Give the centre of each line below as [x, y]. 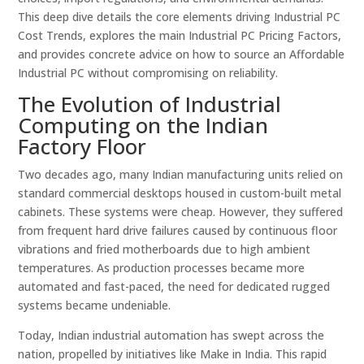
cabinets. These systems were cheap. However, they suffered [181, 212]
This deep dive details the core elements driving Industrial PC [180, 17]
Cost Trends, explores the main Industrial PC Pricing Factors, [180, 35]
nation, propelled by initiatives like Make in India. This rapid [173, 354]
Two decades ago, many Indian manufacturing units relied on [181, 174]
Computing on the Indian [143, 125]
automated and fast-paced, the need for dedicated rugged [174, 286]
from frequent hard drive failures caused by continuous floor [178, 230]
